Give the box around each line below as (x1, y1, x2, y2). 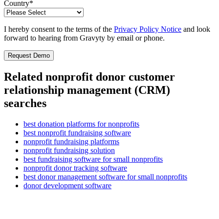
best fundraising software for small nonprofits (23, 154, 163, 163)
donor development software (23, 181, 111, 190)
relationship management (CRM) (4, 83, 170, 96)
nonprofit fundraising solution (23, 146, 115, 154)
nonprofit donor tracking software (23, 163, 127, 172)
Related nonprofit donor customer (4, 70, 175, 83)
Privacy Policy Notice (114, 24, 181, 33)
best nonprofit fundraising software (23, 128, 131, 137)
